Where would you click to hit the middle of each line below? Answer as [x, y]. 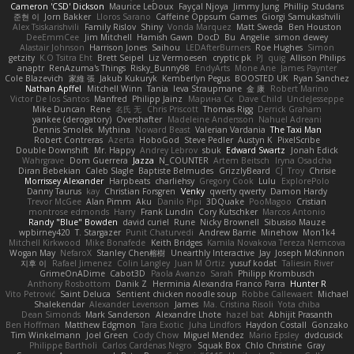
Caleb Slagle [110, 171]
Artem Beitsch [242, 160]
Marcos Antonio [294, 212]
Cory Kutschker [228, 212]
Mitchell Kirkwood [45, 243]
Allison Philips [318, 58]
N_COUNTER [184, 160]
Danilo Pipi [179, 201]
